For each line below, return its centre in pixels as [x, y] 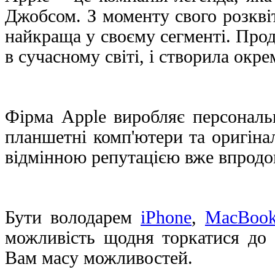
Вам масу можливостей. [99, 258]
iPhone [166, 217]
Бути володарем [73, 217]
